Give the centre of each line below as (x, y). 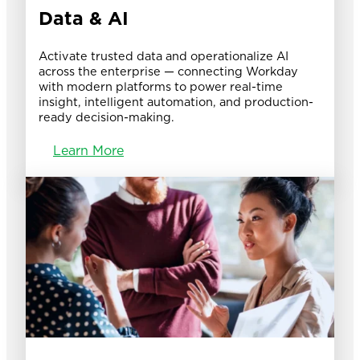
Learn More (88, 150)
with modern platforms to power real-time (161, 86)
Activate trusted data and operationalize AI (164, 55)
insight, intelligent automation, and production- (176, 101)
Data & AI (84, 18)
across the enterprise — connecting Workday (168, 71)
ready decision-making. (106, 117)
